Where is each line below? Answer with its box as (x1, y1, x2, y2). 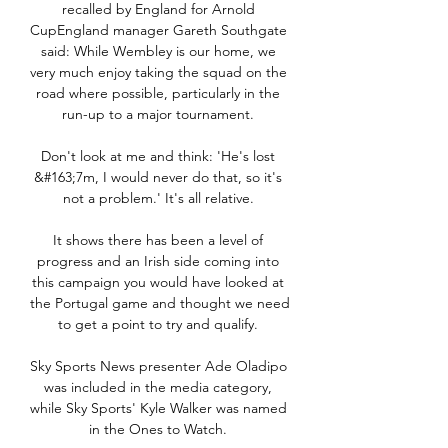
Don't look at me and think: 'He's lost (41, 147, 275, 166)
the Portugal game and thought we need (30, 294, 290, 313)
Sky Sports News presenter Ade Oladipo (30, 357, 287, 376)
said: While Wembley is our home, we (40, 42, 276, 61)
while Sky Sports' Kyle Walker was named (30, 399, 287, 418)
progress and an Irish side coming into (37, 252, 279, 271)
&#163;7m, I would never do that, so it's (34, 168, 282, 187)
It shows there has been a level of (53, 231, 263, 250)
